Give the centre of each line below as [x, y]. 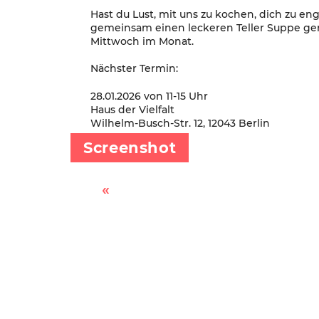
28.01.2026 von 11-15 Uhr [149, 96]
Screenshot [130, 147]
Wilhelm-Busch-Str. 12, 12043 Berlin [180, 124]
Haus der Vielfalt [132, 110]
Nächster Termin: [134, 69]
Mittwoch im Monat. [142, 41]
